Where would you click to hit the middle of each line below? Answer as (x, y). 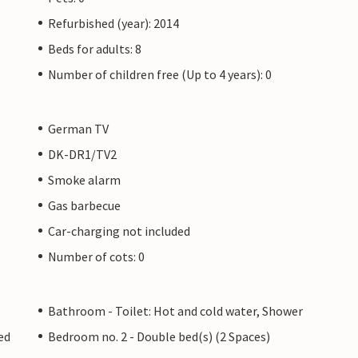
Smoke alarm (84, 179)
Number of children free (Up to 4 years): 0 (160, 74)
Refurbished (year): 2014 (113, 23)
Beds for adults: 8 (95, 48)
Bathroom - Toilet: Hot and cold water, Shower (175, 310)
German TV (78, 128)
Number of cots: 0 (96, 256)
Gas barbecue (84, 205)
